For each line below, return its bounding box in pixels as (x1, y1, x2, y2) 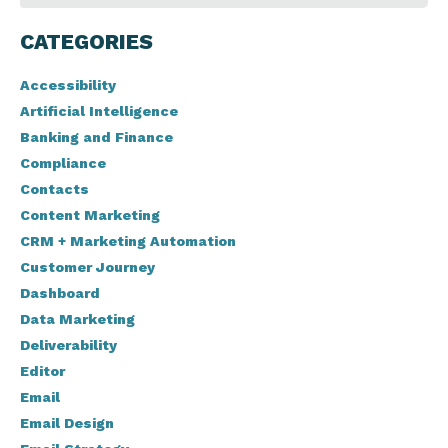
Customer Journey (20, 259, 155, 276)
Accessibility (20, 77, 116, 94)
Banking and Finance (20, 129, 173, 146)
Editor (20, 363, 65, 380)
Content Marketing (20, 207, 160, 224)
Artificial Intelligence (20, 103, 178, 120)
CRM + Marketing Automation (20, 233, 236, 250)
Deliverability (20, 337, 117, 354)
